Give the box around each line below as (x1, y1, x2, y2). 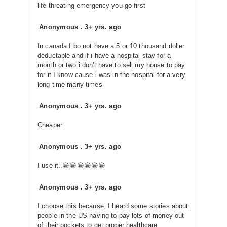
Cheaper (37, 121, 62, 129)
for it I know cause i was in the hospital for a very (37, 71, 185, 79)
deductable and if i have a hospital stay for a (37, 52, 171, 59)
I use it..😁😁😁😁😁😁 (37, 162, 106, 169)
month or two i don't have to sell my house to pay (37, 61, 185, 69)
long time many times (37, 81, 102, 88)
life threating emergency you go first (37, 2, 145, 9)
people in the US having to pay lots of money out (37, 212, 184, 219)
